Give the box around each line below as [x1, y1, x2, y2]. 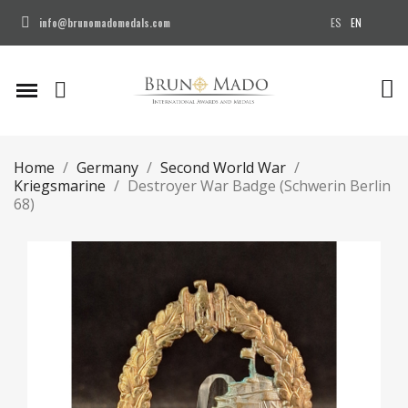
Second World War [160, 157, 286, 178]
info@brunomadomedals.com [39, 15, 170, 30]
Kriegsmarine [14, 175, 106, 196]
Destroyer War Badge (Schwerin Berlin [127, 175, 391, 196]
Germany [76, 157, 138, 178]
